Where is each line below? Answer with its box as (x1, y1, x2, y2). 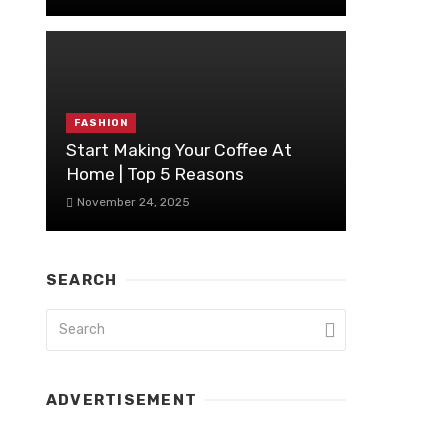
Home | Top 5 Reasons (66, 163, 244, 184)
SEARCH (46, 270, 118, 289)
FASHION (74, 117, 128, 130)
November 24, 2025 (76, 194, 190, 209)
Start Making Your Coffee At (66, 139, 292, 160)
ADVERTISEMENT (46, 390, 198, 409)
